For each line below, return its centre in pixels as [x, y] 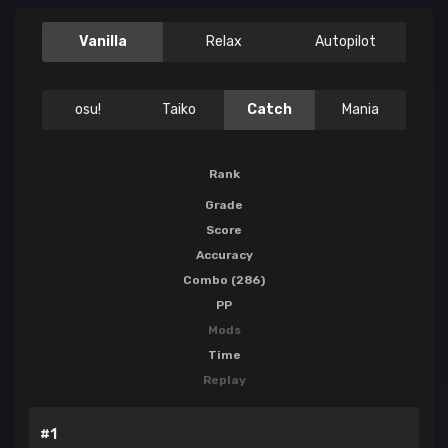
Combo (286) [224, 280]
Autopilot [345, 42]
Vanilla [102, 42]
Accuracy [224, 255]
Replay [224, 380]
